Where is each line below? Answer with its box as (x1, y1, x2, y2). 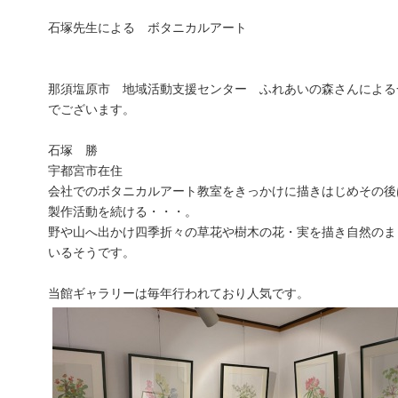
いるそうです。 (48, 244, 135, 260)
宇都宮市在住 (48, 163, 123, 179)
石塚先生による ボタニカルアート (48, 20, 247, 36)
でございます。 (48, 101, 135, 117)
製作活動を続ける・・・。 (48, 203, 197, 219)
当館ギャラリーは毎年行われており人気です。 (48, 285, 309, 301)
